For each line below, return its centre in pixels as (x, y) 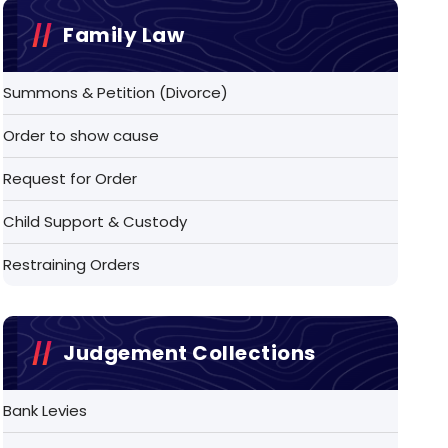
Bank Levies (45, 410)
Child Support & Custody (95, 221)
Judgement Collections (189, 352)
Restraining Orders (72, 264)
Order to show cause (81, 135)
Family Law (124, 34)
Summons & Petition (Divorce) (116, 92)
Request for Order (70, 178)
